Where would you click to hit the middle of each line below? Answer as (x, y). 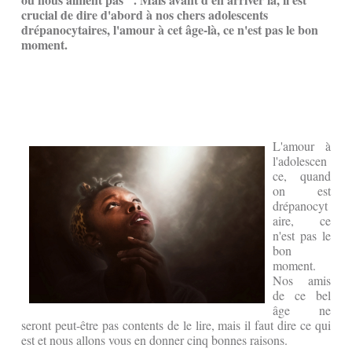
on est (302, 191)
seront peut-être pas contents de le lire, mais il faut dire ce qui (176, 325)
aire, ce (302, 221)
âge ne (302, 310)
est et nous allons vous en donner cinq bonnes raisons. (154, 340)
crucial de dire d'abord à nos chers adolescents (145, 15)
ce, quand (302, 176)
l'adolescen (300, 161)
